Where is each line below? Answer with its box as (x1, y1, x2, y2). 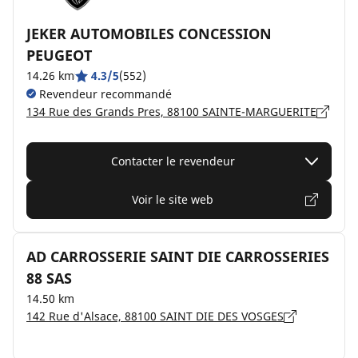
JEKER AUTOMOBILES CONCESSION (26, 24, 272, 43)
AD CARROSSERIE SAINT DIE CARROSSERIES (26, 247, 329, 266)
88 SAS (26, 268, 72, 288)
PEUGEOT (26, 46, 92, 65)
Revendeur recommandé (36, 86, 172, 101)
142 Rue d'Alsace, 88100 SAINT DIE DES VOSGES (26, 308, 284, 324)
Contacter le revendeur (110, 153, 235, 169)
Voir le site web (132, 192, 213, 207)
